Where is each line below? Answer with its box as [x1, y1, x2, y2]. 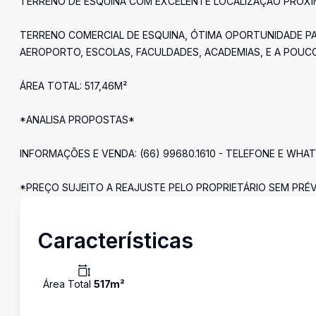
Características [37, 228, 193, 253]
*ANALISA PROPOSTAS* [20, 114, 135, 126]
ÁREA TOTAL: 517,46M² [20, 80, 127, 92]
